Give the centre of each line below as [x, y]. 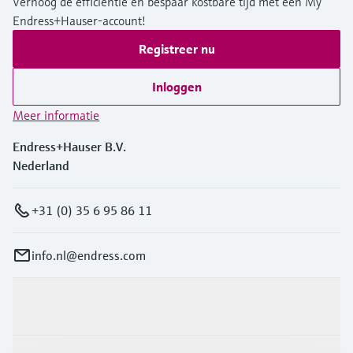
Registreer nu [176, 49]
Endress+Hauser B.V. [69, 147]
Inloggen [176, 87]
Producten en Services [73, 307]
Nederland [41, 166]
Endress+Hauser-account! [79, 21]
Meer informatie [56, 115]
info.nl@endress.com [89, 256]
